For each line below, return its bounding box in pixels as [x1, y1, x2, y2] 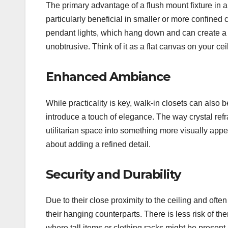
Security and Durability [46, 166, 181, 182]
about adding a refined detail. [46, 139, 151, 149]
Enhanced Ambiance [46, 69, 170, 84]
